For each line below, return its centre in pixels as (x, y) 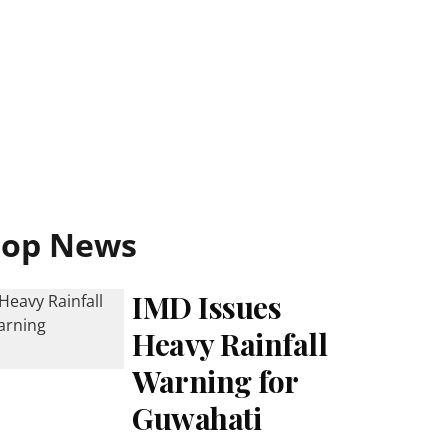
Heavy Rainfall (230, 344)
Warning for (215, 381)
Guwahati (197, 418)
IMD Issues (207, 307)
